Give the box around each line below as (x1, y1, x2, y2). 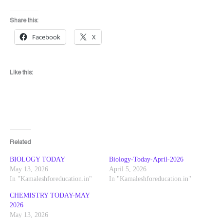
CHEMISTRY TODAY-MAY (10, 192, 90, 200)
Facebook (32, 33, 60, 42)
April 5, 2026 (109, 165, 146, 173)
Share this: (10, 17, 38, 24)
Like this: (10, 69, 33, 76)
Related (10, 139, 31, 146)
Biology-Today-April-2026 (109, 156, 183, 163)
